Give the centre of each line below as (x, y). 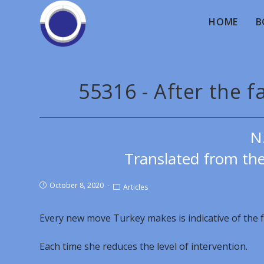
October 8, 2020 (77, 185)
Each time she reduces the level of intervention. (144, 246)
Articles (136, 187)
